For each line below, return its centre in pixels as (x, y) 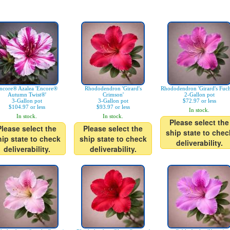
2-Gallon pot (199, 94)
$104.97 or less (27, 107)
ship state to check (113, 139)
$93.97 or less (113, 107)
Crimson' (113, 94)
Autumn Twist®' (27, 94)
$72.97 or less (199, 101)
